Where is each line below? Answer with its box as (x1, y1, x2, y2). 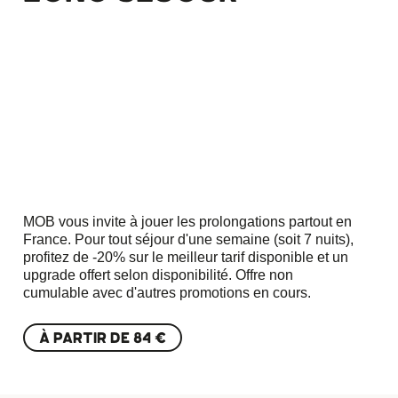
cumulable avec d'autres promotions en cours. (22, 284, 311, 300)
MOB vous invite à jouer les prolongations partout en (22, 213, 352, 229)
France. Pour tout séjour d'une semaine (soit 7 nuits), (22, 231, 354, 247)
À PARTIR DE (38, 327, 133, 347)
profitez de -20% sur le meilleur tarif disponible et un (22, 249, 348, 265)
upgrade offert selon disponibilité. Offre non (22, 267, 293, 283)
